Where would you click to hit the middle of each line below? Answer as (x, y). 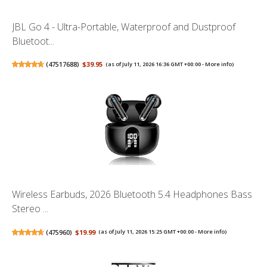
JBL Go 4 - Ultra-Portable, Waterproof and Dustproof (124, 27)
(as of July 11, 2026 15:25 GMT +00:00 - (148, 232)
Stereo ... (30, 209)
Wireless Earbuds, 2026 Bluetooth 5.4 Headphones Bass (132, 195)
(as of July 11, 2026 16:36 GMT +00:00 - (156, 64)
